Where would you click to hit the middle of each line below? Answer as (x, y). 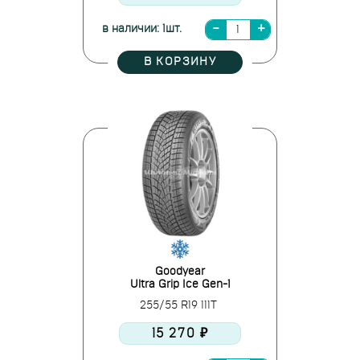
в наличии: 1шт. (141, 29)
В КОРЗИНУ (180, 62)
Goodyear (180, 272)
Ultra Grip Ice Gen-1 (180, 284)
